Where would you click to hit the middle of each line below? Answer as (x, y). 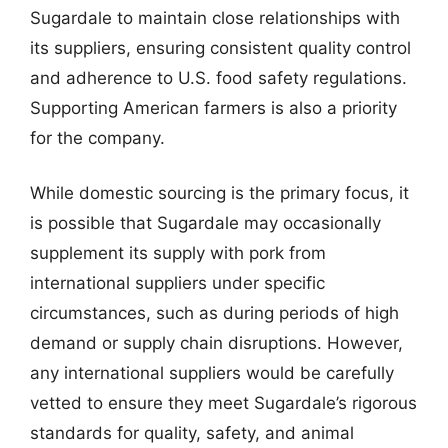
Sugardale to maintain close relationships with (215, 17)
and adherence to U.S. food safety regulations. (218, 77)
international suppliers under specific (177, 283)
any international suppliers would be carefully (212, 373)
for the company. (97, 137)
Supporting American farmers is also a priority (213, 107)
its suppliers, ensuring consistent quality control (220, 47)
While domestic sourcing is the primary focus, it (219, 193)
